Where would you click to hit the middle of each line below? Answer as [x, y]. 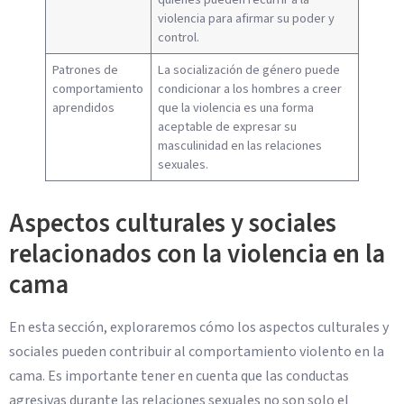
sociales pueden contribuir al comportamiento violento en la [197, 352]
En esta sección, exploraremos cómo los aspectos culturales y [199, 328]
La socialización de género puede [249, 70]
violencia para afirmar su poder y [247, 19]
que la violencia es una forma [236, 108]
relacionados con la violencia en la [197, 255]
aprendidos [84, 108]
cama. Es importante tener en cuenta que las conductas [179, 376]
